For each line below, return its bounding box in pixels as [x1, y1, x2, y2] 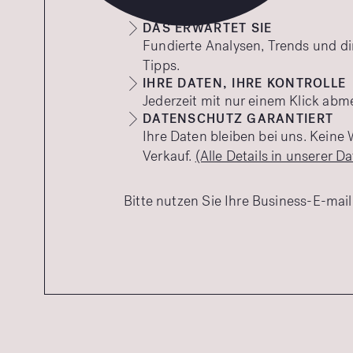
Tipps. [143, 56, 180, 75]
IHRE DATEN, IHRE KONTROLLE [143, 75, 347, 91]
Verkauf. [143, 147, 195, 165]
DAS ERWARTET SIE [143, 20, 273, 36]
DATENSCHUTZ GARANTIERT [143, 110, 334, 127]
